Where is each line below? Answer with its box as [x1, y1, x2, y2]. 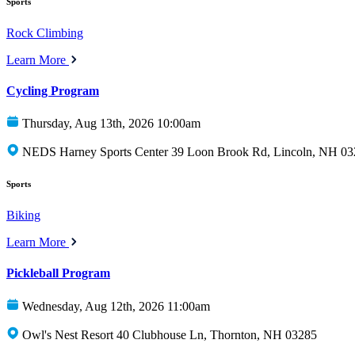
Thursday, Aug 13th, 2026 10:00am [22, 116, 200, 131]
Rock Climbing [6, 25, 83, 40]
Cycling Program [6, 83, 99, 97]
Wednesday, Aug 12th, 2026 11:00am [22, 299, 210, 313]
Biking [6, 208, 40, 223]
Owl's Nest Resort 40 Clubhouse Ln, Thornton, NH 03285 [22, 327, 317, 342]
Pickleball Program [6, 266, 110, 281]
